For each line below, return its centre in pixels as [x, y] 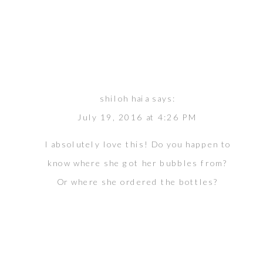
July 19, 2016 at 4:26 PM [138, 117]
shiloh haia [124, 98]
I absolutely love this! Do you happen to [138, 144]
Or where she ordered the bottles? [138, 181]
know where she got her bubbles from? [138, 163]
